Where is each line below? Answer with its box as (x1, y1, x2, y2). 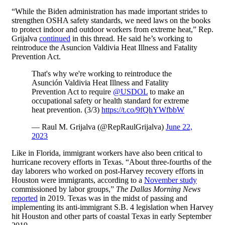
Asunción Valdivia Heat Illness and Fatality (32, 78, 169, 87)
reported (12, 194, 38, 203)
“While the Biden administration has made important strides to (12, 7, 207, 16)
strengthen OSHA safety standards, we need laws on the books (12, 16, 210, 25)
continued (39, 34, 70, 43)
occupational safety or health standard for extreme (32, 96, 189, 105)
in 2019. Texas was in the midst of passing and (38, 194, 187, 203)
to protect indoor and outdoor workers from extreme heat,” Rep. (12, 25, 213, 34)
